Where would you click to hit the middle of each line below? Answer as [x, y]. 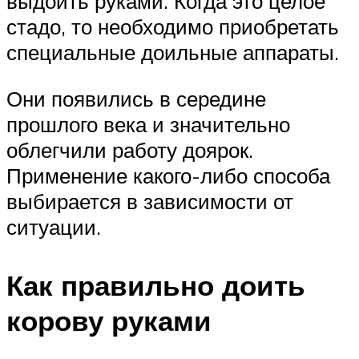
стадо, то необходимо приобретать [173, 27]
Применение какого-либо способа [168, 175]
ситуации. [54, 226]
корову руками [109, 320]
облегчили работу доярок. [130, 149]
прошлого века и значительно [148, 124]
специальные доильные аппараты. [173, 52]
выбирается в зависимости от [150, 201]
